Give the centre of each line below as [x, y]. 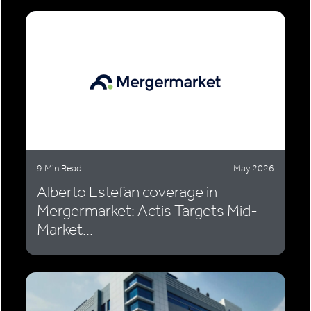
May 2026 [254, 169]
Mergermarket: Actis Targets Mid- [147, 211]
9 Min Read [59, 169]
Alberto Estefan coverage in [127, 192]
